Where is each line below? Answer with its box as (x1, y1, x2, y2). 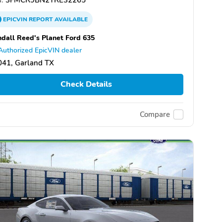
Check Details (60, 79, 112, 90)
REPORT (29, 15, 53, 23)
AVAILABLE (53, 15, 88, 23)
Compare (140, 110, 170, 120)
